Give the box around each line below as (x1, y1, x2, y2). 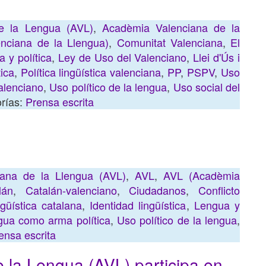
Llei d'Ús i (193, 49, 240, 65)
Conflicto (198, 182, 240, 198)
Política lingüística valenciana (20, 64, 161, 80)
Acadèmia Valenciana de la (102, 20, 240, 35)
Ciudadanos (129, 182, 186, 198)
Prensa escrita (26, 94, 94, 109)
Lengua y (194, 197, 240, 213)
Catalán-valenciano (25, 182, 117, 198)
